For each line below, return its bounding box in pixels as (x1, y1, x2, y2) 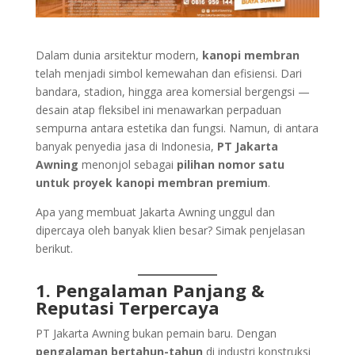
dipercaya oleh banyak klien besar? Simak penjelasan (35, 222, 305, 238)
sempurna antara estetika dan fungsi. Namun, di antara (35, 120, 319, 136)
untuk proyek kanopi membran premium (35, 174, 268, 190)
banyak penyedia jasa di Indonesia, (35, 138, 217, 154)
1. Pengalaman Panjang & (35, 277, 265, 302)
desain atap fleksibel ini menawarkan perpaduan (35, 101, 281, 117)
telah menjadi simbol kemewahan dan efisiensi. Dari (35, 65, 302, 81)
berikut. (35, 240, 73, 256)
